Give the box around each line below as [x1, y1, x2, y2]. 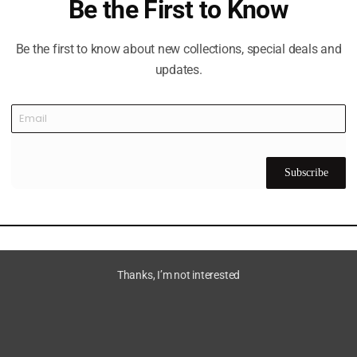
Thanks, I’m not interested [116, 268, 241, 281]
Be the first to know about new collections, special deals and [15, 41, 342, 57]
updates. [155, 61, 202, 77]
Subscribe [284, 166, 328, 178]
